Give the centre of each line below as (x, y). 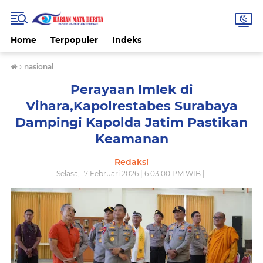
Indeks (127, 40)
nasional (39, 67)
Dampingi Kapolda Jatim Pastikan (131, 122)
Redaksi (131, 162)
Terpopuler (74, 40)
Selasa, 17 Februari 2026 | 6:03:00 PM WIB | (131, 173)
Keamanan (131, 139)
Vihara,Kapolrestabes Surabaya (131, 106)
